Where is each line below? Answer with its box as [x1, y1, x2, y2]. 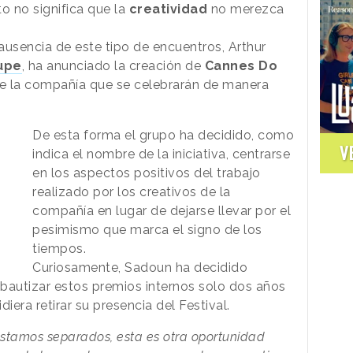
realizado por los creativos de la [32, 184, 231, 199]
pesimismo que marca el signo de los [32, 221, 262, 237]
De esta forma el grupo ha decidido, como [32, 127, 295, 143]
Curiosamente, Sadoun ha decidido [32, 259, 248, 275]
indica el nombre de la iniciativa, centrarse [32, 146, 291, 162]
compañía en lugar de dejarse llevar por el [32, 203, 292, 218]
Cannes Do [204, 58, 277, 73]
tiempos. [32, 240, 87, 256]
